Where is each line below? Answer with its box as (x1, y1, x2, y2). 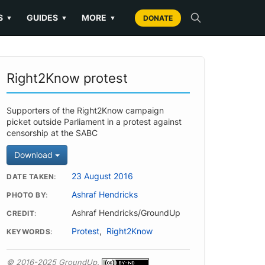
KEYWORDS (7, 228, 50, 236)
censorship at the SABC (7, 128, 98, 138)
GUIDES (27, 12, 58, 22)
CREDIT (7, 209, 34, 218)
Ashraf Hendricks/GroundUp (72, 208, 180, 218)
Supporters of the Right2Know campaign (7, 106, 164, 115)
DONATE (143, 13, 173, 22)
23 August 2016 (72, 172, 133, 181)
